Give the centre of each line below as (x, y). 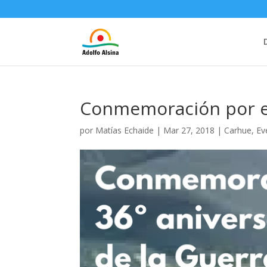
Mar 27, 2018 (189, 130)
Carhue (238, 130)
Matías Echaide (125, 130)
